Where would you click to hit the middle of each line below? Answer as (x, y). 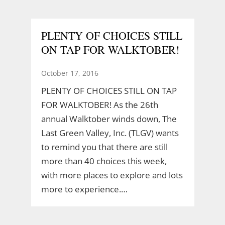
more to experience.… (84, 189)
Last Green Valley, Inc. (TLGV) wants (110, 133)
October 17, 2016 (70, 73)
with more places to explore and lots (112, 175)
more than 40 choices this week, (104, 161)
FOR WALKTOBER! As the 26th (99, 104)
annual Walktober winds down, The (109, 119)
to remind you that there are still (104, 147)
